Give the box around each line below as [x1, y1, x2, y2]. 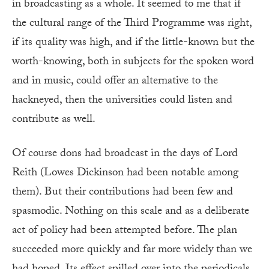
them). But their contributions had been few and [12, 183, 233, 202]
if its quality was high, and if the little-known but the [12, 33, 255, 53]
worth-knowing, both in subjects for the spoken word [12, 52, 254, 72]
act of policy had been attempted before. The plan [12, 221, 237, 241]
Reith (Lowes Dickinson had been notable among [12, 163, 238, 183]
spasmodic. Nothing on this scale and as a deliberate [12, 202, 249, 222]
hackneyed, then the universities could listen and [12, 91, 232, 110]
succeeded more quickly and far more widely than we [12, 240, 252, 260]
